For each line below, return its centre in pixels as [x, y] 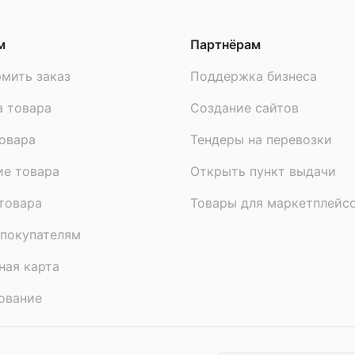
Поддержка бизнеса [254, 76]
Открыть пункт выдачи [263, 171]
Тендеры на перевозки [261, 139]
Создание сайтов [244, 108]
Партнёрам [225, 44]
